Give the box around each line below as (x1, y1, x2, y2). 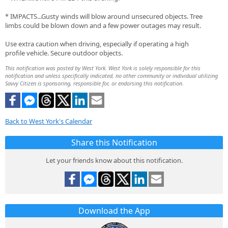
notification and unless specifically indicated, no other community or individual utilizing (5, 72, 218, 80)
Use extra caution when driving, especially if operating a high (5, 39, 189, 49)
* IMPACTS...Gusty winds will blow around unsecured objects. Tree (5, 12, 203, 21)
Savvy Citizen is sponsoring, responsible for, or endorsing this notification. (5, 79, 184, 88)
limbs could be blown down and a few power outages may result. (5, 21, 201, 31)
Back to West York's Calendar (5, 117, 92, 126)
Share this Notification (71, 137, 157, 149)
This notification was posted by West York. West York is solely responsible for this (5, 64, 201, 72)
